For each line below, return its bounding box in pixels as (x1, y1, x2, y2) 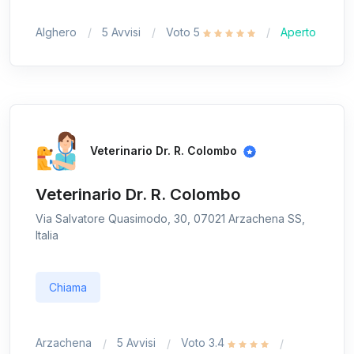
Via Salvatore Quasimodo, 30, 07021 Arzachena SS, (36, 212, 305, 226)
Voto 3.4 (181, 336, 228, 350)
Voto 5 (166, 24, 203, 39)
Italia (36, 228, 58, 243)
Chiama (49, 281, 87, 295)
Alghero (36, 24, 77, 39)
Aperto (281, 24, 316, 39)
